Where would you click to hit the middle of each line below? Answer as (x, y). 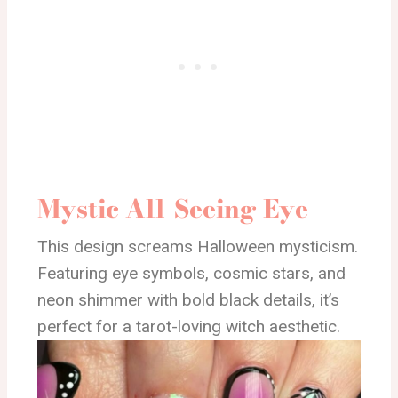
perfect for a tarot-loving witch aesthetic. (189, 326)
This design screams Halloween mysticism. (198, 246)
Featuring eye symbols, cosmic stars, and (191, 273)
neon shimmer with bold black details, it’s (188, 299)
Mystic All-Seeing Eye (173, 208)
